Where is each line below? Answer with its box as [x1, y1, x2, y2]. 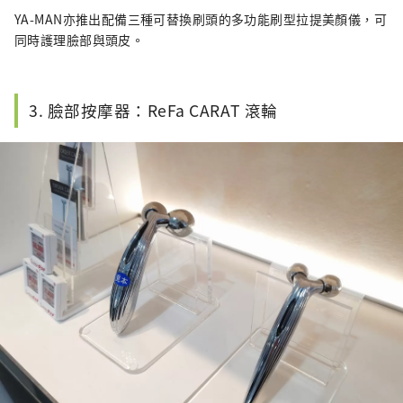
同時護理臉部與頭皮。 [14, 30, 145, 49]
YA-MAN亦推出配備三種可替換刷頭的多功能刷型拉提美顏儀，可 [14, 9, 388, 28]
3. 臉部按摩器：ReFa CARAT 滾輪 [29, 98, 278, 121]
